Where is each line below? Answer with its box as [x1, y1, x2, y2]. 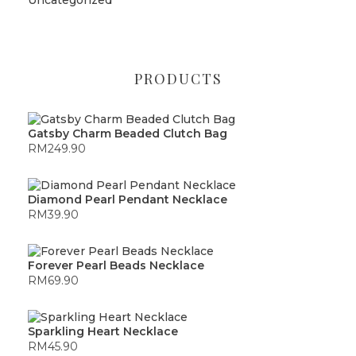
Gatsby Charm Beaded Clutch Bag [28, 126, 227, 141]
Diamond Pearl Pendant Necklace [28, 192, 227, 207]
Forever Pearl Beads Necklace [28, 258, 204, 273]
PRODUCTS [133, 68, 222, 88]
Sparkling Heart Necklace [28, 324, 178, 339]
